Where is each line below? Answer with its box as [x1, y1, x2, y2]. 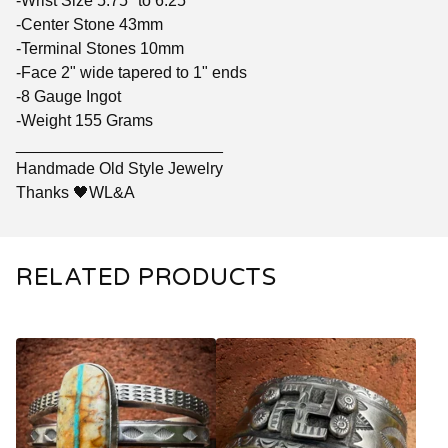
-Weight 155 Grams [16, 111, 153, 129]
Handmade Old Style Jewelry [16, 159, 223, 177]
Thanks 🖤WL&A [16, 183, 135, 201]
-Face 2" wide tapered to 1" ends [16, 63, 247, 81]
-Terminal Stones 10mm [16, 39, 184, 57]
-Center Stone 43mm [16, 15, 163, 33]
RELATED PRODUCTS [16, 262, 276, 292]
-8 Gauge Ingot [16, 87, 121, 105]
